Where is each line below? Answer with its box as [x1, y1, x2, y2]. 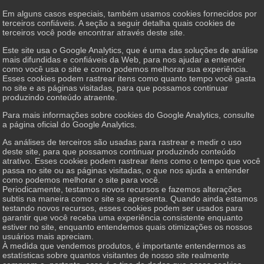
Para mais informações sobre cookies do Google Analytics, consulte [2, 110, 255, 120]
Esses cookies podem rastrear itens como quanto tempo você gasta [2, 73, 256, 83]
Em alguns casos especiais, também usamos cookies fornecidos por [2, 8, 258, 18]
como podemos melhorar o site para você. [2, 174, 161, 184]
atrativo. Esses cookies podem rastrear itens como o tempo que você [2, 156, 261, 166]
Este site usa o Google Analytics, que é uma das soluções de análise [2, 45, 259, 55]
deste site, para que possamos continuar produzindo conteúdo [2, 146, 236, 156]
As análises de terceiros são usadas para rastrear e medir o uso [2, 137, 242, 147]
